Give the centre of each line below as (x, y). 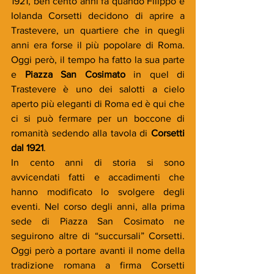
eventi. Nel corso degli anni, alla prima (98, 206)
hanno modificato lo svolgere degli (98, 191)
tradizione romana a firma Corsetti (98, 265)
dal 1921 (27, 147)
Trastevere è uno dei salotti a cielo (98, 89)
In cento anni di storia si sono (98, 162)
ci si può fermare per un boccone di (98, 118)
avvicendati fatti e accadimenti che (98, 177)
